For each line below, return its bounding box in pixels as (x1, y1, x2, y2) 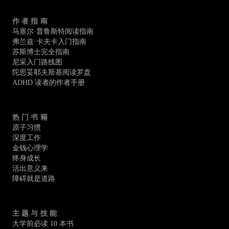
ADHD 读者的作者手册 (12, 79, 85, 86)
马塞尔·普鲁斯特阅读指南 (12, 28, 94, 35)
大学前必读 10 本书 (12, 220, 74, 227)
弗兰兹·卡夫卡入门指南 (12, 38, 86, 45)
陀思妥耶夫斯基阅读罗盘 (12, 68, 91, 76)
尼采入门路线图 (12, 58, 62, 66)
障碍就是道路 (12, 175, 55, 182)
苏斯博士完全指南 (12, 48, 70, 56)
